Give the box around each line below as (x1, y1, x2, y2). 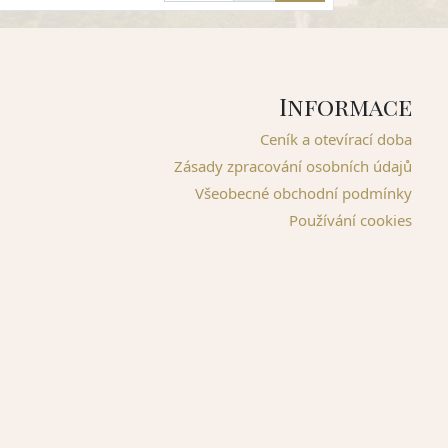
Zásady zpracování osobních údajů (173, 155, 412, 176)
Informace (278, 89, 412, 122)
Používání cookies (288, 209, 412, 230)
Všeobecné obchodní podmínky (194, 182, 412, 203)
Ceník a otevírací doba (259, 128, 412, 149)
